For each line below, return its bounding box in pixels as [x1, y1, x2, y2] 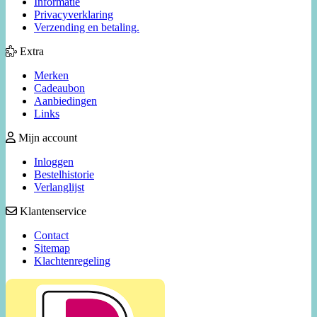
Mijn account [16, 131, 77, 144]
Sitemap [34, 241, 70, 254]
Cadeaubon [34, 81, 85, 94]
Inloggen [34, 155, 74, 168]
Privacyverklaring [34, 8, 113, 21]
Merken [34, 69, 69, 81]
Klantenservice [17, 204, 86, 217]
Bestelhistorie [34, 168, 94, 180]
